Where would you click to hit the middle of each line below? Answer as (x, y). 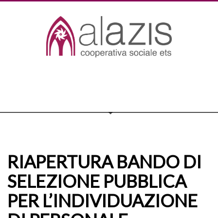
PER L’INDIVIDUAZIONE (102, 200)
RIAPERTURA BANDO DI (104, 162)
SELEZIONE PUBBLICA (97, 181)
